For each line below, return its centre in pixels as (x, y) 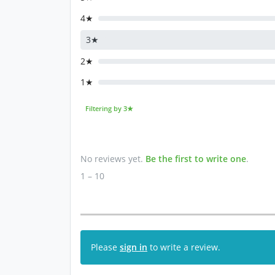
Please (105, 247)
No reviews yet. (113, 159)
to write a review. (184, 247)
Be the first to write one (196, 159)
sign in (134, 247)
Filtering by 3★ (109, 109)
